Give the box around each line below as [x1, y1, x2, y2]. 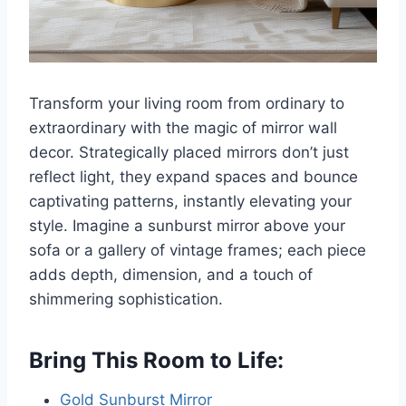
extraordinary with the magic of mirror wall [29, 119, 337, 138]
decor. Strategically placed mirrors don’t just [29, 143, 349, 162]
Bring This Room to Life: [29, 347, 284, 374]
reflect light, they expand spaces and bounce [29, 168, 358, 187]
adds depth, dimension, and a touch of [29, 266, 313, 285]
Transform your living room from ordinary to [29, 94, 344, 113]
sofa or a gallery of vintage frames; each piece [29, 241, 366, 260]
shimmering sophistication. [29, 290, 223, 309]
